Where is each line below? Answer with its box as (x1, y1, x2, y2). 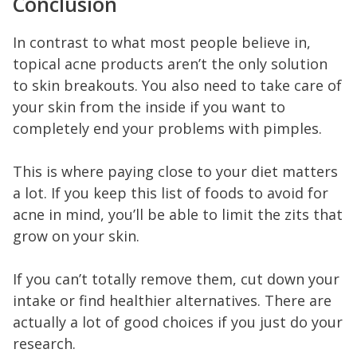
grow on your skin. (13, 226, 139, 245)
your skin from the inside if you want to (13, 96, 285, 116)
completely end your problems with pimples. (13, 118, 322, 138)
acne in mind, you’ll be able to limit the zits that (13, 204, 343, 224)
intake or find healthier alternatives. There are (13, 290, 331, 310)
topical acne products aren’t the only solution (13, 53, 328, 73)
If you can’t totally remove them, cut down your (13, 269, 339, 288)
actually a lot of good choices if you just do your (13, 312, 343, 331)
